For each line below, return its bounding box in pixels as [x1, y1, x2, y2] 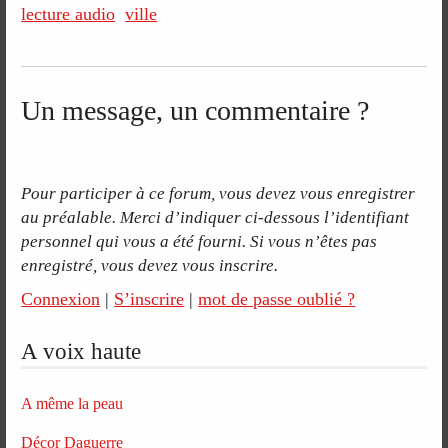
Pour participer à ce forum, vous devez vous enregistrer [21, 183, 416, 203]
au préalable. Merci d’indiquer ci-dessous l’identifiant [21, 207, 410, 227]
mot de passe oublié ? [198, 288, 356, 309]
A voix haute [21, 338, 142, 365]
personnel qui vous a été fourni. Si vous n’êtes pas [21, 231, 378, 251]
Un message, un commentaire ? [21, 94, 370, 126]
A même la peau [21, 395, 124, 413]
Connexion [21, 288, 101, 309]
